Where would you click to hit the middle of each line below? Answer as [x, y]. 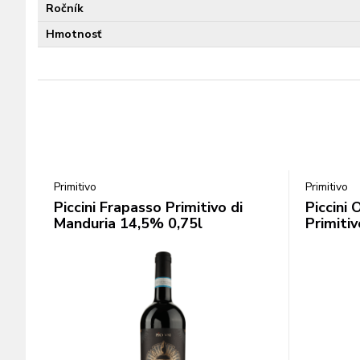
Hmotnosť [74, 34]
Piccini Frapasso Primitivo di [148, 207]
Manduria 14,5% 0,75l [128, 223]
